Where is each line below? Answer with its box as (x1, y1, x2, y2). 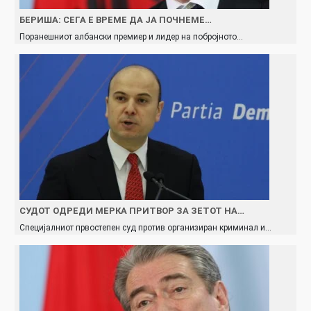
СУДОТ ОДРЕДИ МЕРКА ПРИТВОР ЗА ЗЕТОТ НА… (19, 205, 244, 216)
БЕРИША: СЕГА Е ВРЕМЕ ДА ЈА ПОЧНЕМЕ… (19, 14, 212, 25)
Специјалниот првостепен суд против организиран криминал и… (19, 222, 271, 233)
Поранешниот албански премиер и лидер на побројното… (19, 31, 243, 42)
